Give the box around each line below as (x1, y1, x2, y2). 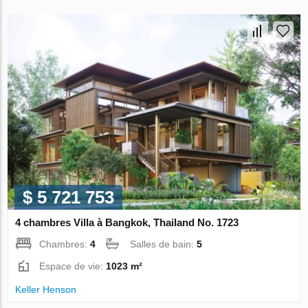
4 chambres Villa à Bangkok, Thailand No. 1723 (15, 216, 239, 228)
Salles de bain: (130, 238, 197, 250)
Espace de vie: (39, 260, 107, 272)
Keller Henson (15, 283, 77, 295)
